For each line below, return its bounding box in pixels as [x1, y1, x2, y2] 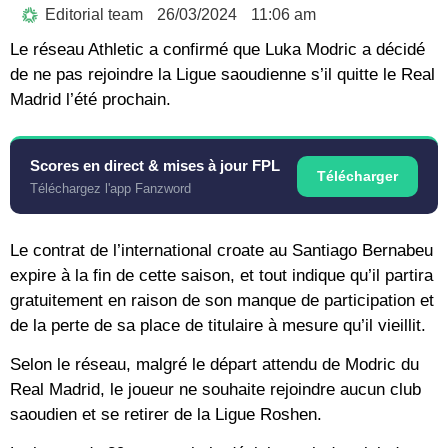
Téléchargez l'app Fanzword [30, 180, 191, 196]
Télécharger [317, 167, 398, 184]
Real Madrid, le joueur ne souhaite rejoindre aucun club [10, 380, 421, 400]
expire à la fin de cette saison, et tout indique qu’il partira [10, 265, 433, 285]
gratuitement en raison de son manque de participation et [10, 290, 434, 310]
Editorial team [45, 5, 143, 23]
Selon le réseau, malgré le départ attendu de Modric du [10, 355, 419, 375]
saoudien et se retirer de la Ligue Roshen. [10, 405, 322, 425]
